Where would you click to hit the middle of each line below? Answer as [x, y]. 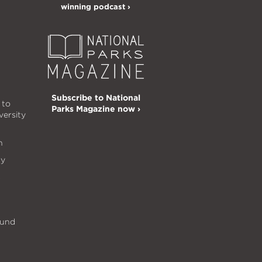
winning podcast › [96, 6]
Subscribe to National [96, 97]
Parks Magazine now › [96, 108]
